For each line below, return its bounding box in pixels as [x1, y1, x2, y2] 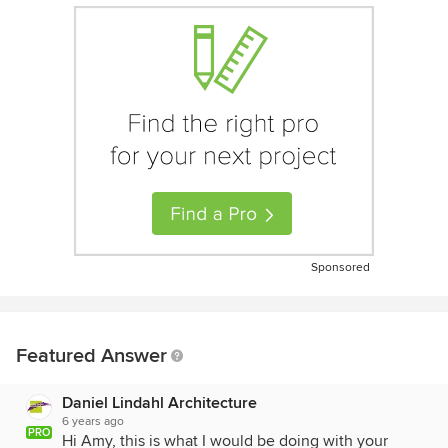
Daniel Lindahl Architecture [62, 393, 257, 414]
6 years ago [62, 414, 124, 430]
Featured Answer [16, 344, 167, 369]
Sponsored [311, 260, 370, 276]
